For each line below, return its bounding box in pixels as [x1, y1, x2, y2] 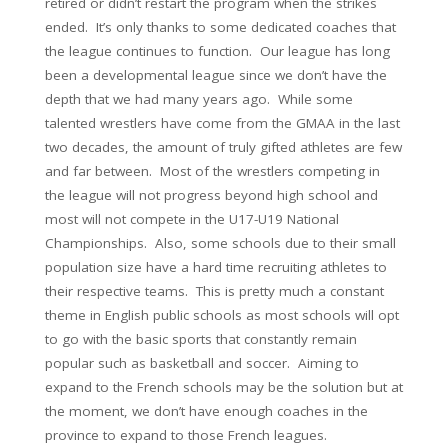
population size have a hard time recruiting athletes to [45, 258, 387, 276]
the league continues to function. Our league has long [45, 42, 390, 60]
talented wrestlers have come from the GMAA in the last [45, 114, 400, 132]
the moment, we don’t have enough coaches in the [45, 402, 368, 420]
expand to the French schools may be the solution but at [45, 378, 403, 396]
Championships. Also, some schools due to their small [45, 234, 396, 252]
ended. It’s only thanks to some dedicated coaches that [45, 18, 396, 36]
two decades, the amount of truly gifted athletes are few [45, 138, 402, 156]
